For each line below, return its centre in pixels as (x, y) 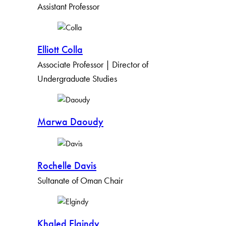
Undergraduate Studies (77, 79)
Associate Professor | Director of (93, 65)
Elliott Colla (60, 50)
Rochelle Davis (67, 166)
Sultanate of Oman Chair (80, 181)
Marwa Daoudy (70, 122)
